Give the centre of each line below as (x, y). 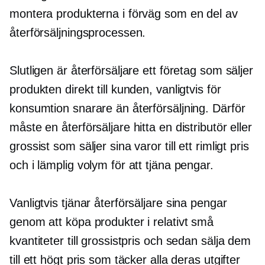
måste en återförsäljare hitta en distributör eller (131, 127)
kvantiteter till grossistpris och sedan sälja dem (130, 241)
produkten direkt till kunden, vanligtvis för (115, 89)
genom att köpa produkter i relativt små (112, 222)
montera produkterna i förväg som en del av (124, 14)
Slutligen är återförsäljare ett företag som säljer (131, 70)
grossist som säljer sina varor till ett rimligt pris (129, 146)
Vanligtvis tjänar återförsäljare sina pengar (118, 203)
